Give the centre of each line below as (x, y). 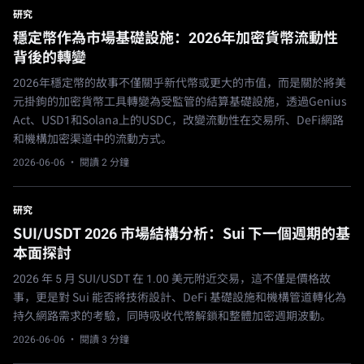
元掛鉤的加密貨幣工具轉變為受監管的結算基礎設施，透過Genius (180, 102)
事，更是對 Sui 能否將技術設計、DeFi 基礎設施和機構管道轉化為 (180, 298)
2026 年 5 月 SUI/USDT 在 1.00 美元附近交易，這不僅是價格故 (172, 279)
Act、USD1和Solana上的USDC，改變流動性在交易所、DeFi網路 (178, 121)
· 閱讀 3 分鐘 (97, 340)
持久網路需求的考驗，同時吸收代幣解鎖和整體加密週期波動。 (172, 316)
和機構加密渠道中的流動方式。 (93, 139)
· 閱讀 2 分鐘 (97, 163)
